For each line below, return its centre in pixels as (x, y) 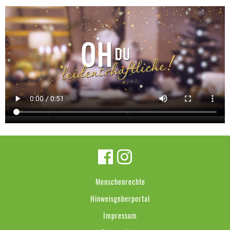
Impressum (120, 216)
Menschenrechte (120, 182)
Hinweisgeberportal (120, 199)
